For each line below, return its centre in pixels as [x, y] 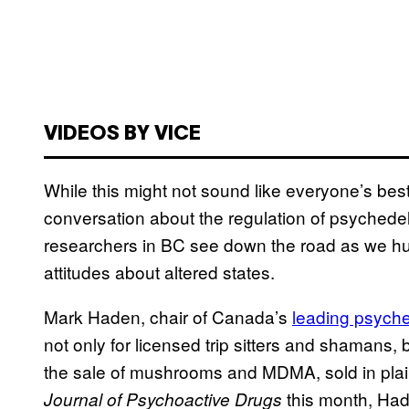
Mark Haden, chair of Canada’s [168, 316]
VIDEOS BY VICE [122, 134]
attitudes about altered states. [159, 271]
